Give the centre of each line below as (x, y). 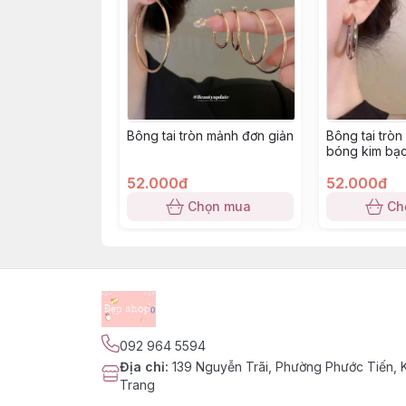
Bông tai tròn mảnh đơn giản (210, 135)
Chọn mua (219, 206)
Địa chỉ (142, 367)
